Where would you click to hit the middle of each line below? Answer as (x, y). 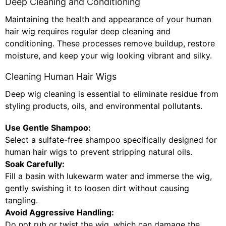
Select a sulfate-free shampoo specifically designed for (111, 140)
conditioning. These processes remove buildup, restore (110, 44)
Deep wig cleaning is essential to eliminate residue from (112, 94)
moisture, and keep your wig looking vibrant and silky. (108, 56)
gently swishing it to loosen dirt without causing (97, 188)
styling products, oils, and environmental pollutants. (104, 106)
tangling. (21, 201)
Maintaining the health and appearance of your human (108, 19)
